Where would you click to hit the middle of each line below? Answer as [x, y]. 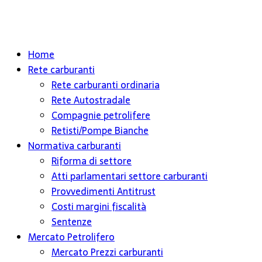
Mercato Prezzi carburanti [107, 252]
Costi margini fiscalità [99, 206]
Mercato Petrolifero [71, 237]
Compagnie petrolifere [101, 115]
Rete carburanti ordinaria [106, 85]
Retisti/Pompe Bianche [100, 130]
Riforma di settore [92, 161]
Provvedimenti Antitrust [104, 191]
